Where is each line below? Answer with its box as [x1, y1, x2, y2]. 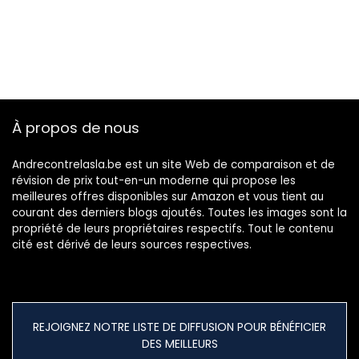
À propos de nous [12, 118, 139, 139]
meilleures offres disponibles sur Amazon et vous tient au [12, 189, 324, 205]
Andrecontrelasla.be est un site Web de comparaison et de [12, 157, 335, 173]
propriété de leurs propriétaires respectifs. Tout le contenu [12, 221, 333, 237]
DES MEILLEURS [141, 336, 218, 353]
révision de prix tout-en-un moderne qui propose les [12, 173, 296, 189]
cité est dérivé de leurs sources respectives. [12, 237, 252, 253]
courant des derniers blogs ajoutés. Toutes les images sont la [12, 205, 347, 221]
